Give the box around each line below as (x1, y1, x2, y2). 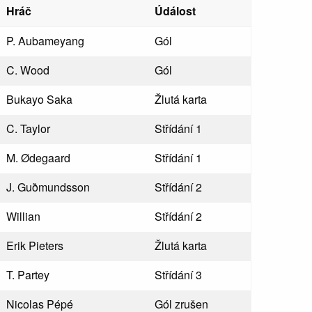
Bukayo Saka (6, 91, 72, 107)
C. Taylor (6, 120, 50, 136)
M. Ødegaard (6, 150, 70, 166)
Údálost (154, 3, 196, 19)
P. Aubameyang (6, 33, 84, 49)
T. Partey (6, 267, 49, 283)
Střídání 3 (154, 267, 202, 283)
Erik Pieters (6, 237, 63, 253)
